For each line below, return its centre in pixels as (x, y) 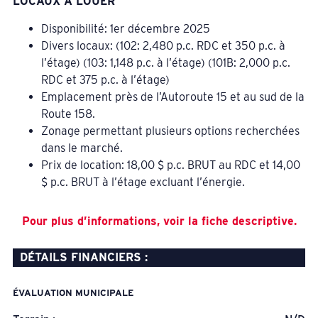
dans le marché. (82, 148)
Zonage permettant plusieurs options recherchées (170, 131)
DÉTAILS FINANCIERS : (83, 257)
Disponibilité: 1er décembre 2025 (125, 28)
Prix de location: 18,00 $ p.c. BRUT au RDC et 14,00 (170, 165)
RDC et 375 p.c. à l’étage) (105, 79)
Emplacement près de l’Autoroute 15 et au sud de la (172, 97)
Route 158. (68, 114)
